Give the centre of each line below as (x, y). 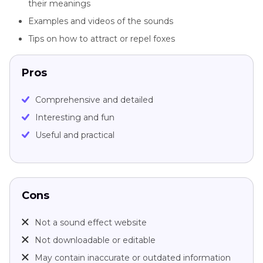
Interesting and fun (75, 118)
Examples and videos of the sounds (101, 21)
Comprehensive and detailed (94, 100)
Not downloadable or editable (95, 240)
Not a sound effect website (91, 223)
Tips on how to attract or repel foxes (102, 39)
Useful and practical (75, 135)
